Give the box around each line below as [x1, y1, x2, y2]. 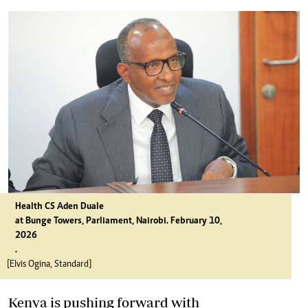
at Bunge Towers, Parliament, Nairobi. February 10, [15, 217, 222, 226]
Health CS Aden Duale [15, 202, 104, 212]
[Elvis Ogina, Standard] [7, 260, 91, 269]
